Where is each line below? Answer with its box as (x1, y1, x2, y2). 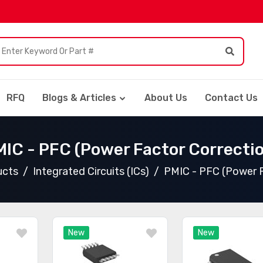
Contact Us (205, 92, 258, 103)
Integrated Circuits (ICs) (32, 165, 149, 178)
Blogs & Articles (42, 92, 116, 103)
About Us (144, 92, 187, 103)
